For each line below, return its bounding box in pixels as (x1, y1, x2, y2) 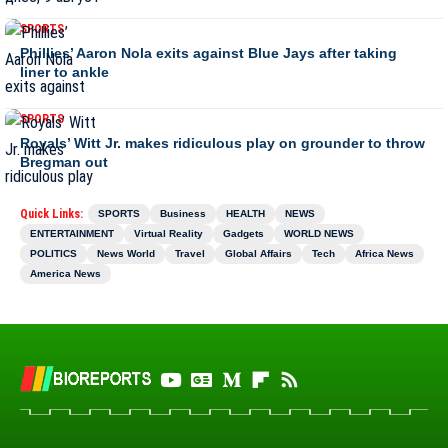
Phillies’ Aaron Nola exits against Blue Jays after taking (20, 44, 397, 61)
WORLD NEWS (284, 227, 354, 239)
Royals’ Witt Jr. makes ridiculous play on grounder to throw (20, 134, 425, 151)
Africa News (355, 247, 414, 259)
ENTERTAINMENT (30, 227, 114, 239)
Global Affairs (225, 247, 292, 259)
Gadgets (223, 227, 264, 239)
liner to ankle (20, 63, 109, 80)
